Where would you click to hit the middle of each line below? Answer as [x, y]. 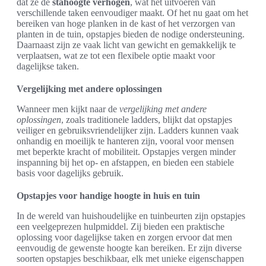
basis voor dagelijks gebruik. [70, 173]
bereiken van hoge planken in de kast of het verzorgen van [126, 23]
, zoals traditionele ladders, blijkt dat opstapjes [147, 120]
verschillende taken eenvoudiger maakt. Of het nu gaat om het [132, 13]
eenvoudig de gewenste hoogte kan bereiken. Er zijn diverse [129, 248]
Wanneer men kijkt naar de [68, 109]
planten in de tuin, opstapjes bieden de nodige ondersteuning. [131, 34]
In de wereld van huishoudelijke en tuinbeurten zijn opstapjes [131, 216]
